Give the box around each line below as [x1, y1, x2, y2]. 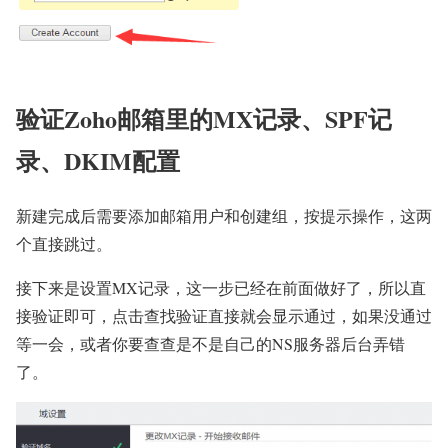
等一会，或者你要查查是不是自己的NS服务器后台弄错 [16, 332, 405, 354]
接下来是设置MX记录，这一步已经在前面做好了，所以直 [16, 276, 426, 298]
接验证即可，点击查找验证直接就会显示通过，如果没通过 [16, 304, 432, 326]
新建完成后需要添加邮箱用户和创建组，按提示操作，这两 [16, 204, 432, 226]
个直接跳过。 [16, 232, 112, 254]
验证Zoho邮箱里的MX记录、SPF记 [16, 100, 392, 136]
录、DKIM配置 [16, 142, 180, 178]
